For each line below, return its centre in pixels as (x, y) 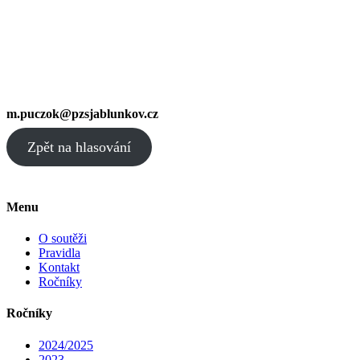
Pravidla (59, 253)
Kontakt (59, 268)
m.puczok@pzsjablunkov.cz (82, 114)
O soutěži (63, 239)
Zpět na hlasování (79, 147)
